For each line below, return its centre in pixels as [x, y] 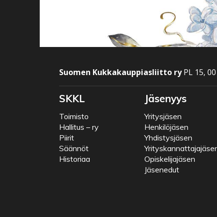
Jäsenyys [165, 99]
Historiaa [75, 159]
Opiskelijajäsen [170, 159]
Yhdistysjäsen [168, 138]
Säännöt [74, 148]
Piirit [67, 138]
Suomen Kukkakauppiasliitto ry [120, 72]
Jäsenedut [162, 170]
